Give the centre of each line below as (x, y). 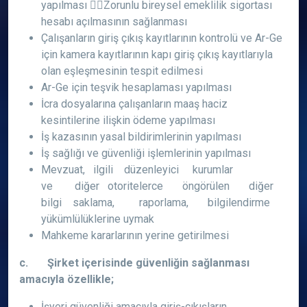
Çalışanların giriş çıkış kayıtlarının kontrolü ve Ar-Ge (162, 38)
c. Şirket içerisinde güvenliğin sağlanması (134, 263)
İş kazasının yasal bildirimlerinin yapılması (141, 137)
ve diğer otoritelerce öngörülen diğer (160, 186)
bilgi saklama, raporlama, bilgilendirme (156, 202)
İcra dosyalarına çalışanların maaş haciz (134, 104)
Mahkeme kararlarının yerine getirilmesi (135, 235)
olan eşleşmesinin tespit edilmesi (122, 71)
